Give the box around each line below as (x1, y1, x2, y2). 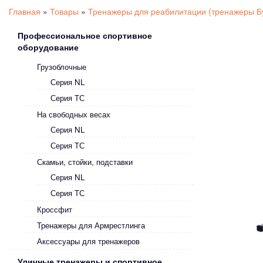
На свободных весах (37, 109, 110, 120)
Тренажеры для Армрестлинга (37, 220, 145, 231)
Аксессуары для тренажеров (37, 235, 140, 247)
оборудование (18, 41, 79, 53)
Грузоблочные (37, 61, 86, 72)
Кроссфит (37, 204, 72, 215)
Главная (9, 5, 41, 17)
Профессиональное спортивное (18, 29, 152, 41)
